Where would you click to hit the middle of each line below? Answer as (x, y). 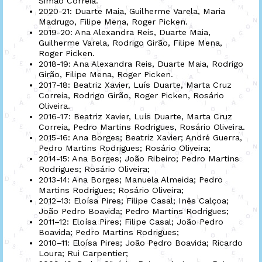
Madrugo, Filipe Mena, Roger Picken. (113, 21)
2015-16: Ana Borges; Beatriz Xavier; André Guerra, (140, 137)
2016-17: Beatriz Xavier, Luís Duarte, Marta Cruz (135, 116)
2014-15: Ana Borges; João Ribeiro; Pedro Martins (139, 158)
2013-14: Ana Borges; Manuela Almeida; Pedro (131, 179)
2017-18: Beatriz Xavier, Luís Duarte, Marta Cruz (135, 85)
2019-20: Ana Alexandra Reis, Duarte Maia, (125, 32)
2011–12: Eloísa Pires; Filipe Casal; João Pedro (131, 221)
